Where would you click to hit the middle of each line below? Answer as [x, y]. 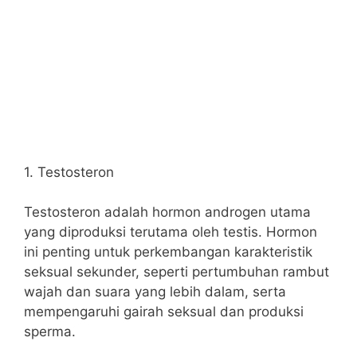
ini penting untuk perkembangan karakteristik [168, 252]
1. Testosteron [69, 172]
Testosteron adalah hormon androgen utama [167, 212]
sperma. [50, 331]
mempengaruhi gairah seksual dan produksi [164, 312]
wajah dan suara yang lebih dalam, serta [155, 292]
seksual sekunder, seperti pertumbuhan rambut [177, 272]
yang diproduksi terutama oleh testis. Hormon [171, 232]
